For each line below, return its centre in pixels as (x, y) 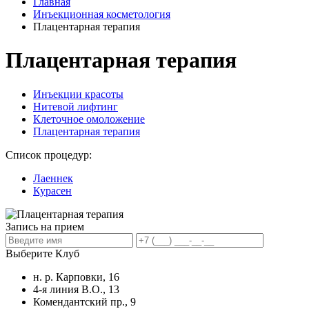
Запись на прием (45, 226)
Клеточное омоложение (89, 119)
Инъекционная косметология (102, 14)
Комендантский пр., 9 (84, 301)
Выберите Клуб (42, 253)
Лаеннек (53, 178)
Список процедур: (49, 154)
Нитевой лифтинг (76, 106)
